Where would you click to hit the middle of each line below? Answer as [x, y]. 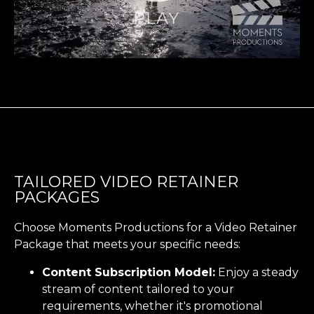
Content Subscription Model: [129, 272]
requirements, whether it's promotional [152, 306]
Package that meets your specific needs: [127, 244]
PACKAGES [57, 197]
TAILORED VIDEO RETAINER [126, 182]
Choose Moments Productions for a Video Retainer [156, 227]
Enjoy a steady [257, 272]
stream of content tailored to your [138, 289]
